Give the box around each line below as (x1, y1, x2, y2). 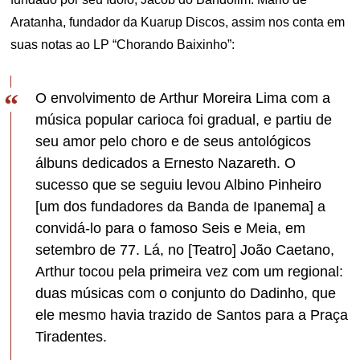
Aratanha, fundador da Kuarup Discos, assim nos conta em (10, 14, 346, 29)
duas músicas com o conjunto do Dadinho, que (35, 284, 337, 301)
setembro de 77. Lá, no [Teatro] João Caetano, (35, 241, 335, 258)
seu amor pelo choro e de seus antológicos (35, 133, 312, 149)
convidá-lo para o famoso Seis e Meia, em (35, 219, 306, 236)
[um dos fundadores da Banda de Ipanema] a (35, 198, 326, 215)
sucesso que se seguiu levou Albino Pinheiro (35, 176, 322, 193)
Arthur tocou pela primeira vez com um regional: (35, 263, 344, 280)
